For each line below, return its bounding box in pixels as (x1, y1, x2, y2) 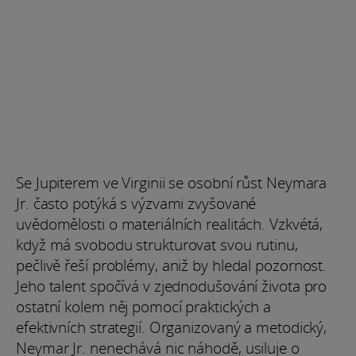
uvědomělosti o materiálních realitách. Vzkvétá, (16, 213, 323, 234)
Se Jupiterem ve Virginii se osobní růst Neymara (16, 172, 327, 193)
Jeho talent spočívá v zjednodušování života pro (16, 275, 327, 296)
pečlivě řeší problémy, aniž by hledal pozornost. (16, 254, 327, 276)
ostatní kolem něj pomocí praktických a (16, 296, 272, 317)
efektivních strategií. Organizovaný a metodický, (16, 316, 327, 338)
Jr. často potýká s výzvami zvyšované (16, 192, 257, 214)
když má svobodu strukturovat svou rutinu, (16, 234, 298, 255)
